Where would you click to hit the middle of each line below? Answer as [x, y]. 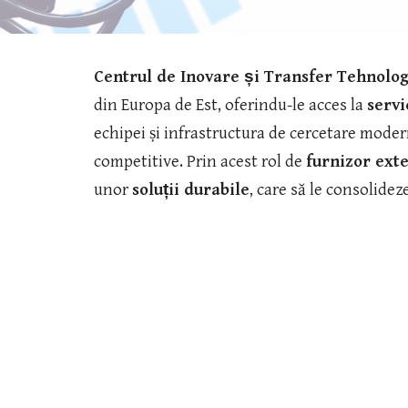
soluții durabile [190, 190]
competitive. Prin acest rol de [199, 162]
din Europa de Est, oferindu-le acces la [230, 105]
